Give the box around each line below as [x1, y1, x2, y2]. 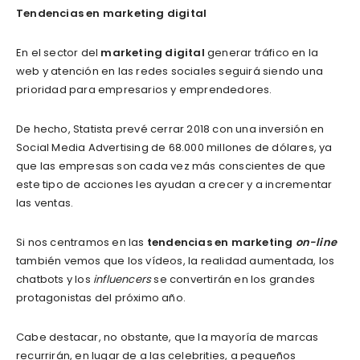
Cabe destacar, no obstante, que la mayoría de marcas [16, 329, 319, 346]
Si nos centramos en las [16, 235, 147, 251]
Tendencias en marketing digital [16, 6, 207, 22]
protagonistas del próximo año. [16, 290, 186, 306]
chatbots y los [16, 272, 93, 288]
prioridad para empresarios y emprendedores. [16, 82, 272, 98]
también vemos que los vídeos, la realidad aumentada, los [16, 253, 335, 269]
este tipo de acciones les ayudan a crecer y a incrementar [16, 177, 333, 193]
